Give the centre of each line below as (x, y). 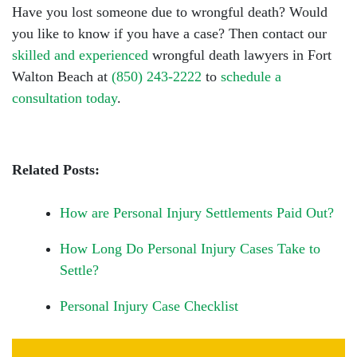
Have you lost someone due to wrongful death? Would (170, 12)
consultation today (65, 98)
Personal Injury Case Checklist (149, 306)
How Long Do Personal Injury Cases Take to (190, 249)
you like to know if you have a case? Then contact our (169, 33)
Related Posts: (56, 170)
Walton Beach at (62, 76)
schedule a (251, 76)
